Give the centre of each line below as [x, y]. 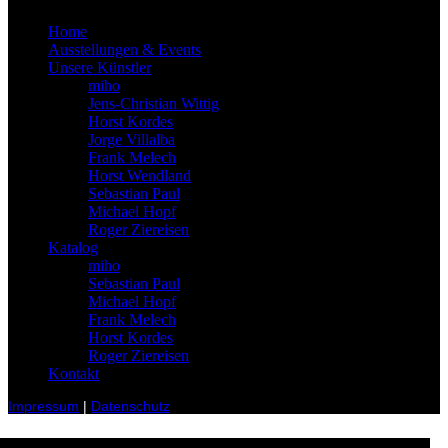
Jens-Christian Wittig [153, 103]
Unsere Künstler [99, 67]
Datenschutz [130, 406]
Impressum [43, 406]
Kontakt [73, 373]
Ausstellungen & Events [124, 49]
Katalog [73, 247]
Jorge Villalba [131, 139]
